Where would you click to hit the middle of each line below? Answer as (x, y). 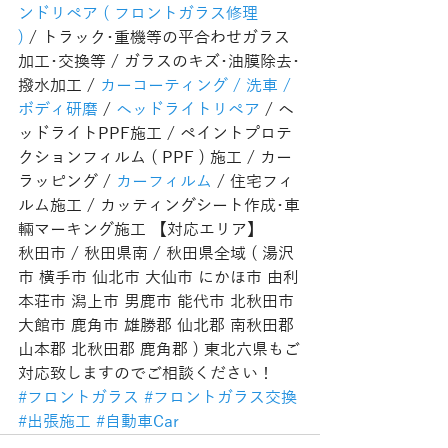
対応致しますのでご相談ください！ (146, 373)
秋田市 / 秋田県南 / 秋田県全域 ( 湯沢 (156, 253)
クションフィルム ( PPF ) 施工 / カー (155, 157)
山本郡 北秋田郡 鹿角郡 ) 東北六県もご (159, 349)
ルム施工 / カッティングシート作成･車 (159, 205)
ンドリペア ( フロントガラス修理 (140, 13)
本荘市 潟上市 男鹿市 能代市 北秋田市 (158, 301)
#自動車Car (137, 421)
